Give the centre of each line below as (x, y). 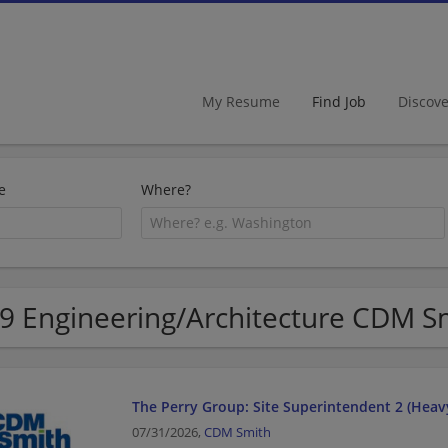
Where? (166, 189)
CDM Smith (237, 432)
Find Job (339, 101)
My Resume (241, 101)
